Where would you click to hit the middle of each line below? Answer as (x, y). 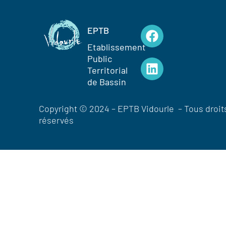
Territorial (107, 70)
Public (99, 59)
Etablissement (116, 47)
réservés (56, 120)
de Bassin (106, 82)
